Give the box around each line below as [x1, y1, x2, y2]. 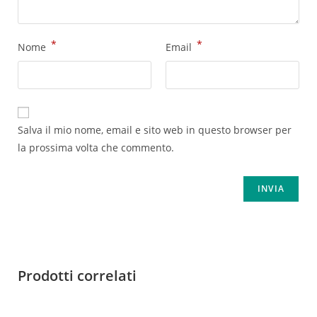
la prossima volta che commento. [18, 141, 174, 155]
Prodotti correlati [18, 266, 137, 286]
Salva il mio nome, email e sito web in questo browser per [18, 123, 292, 137]
